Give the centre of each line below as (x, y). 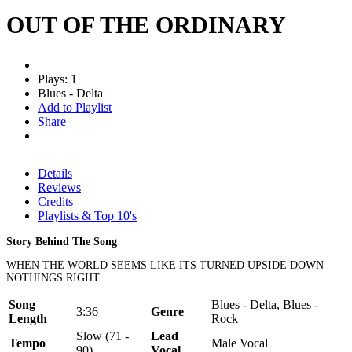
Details (55, 173)
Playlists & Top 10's (87, 215)
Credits (55, 201)
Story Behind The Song (62, 241)
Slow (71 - (103, 335)
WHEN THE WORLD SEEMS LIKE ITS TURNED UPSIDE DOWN (165, 265)
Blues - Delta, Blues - (265, 304)
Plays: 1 (57, 79)
